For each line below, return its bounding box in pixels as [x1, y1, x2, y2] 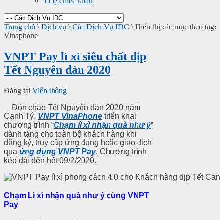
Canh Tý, [4, 112, 38, 121]
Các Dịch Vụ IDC [72, 23, 129, 31]
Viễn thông [32, 86, 67, 95]
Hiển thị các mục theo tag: [135, 23, 216, 31]
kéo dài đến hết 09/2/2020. [4, 156, 96, 165]
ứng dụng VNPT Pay [19, 147, 96, 156]
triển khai [102, 112, 136, 121]
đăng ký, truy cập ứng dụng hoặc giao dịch [4, 138, 152, 147]
